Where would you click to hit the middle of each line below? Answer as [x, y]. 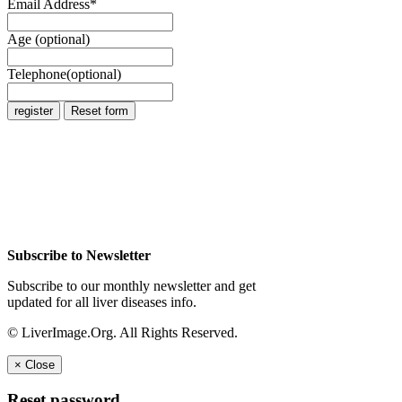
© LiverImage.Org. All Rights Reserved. [122, 332]
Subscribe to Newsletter [79, 255]
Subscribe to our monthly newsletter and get [131, 285]
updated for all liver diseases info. [102, 301]
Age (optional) [48, 39]
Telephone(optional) [64, 74]
